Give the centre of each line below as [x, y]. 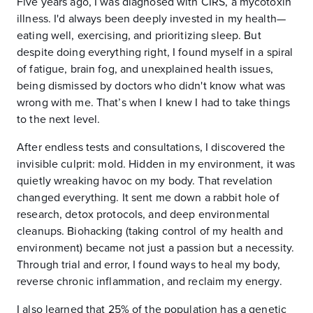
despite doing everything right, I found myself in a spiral [155, 52]
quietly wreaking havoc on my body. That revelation [145, 181]
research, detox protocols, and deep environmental [144, 214]
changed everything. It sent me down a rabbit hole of [148, 198]
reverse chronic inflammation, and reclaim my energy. [150, 282]
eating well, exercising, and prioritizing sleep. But [139, 36]
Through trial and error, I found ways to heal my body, [148, 265]
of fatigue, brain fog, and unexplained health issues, [145, 69]
